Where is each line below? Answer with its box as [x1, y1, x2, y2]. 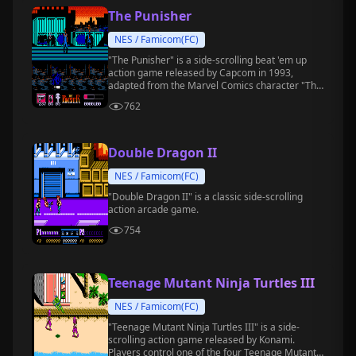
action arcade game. [108, 203, 199, 216]
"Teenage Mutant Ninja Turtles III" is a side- [108, 320, 300, 334]
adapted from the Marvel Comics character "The [108, 79, 322, 92]
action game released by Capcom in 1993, [108, 66, 293, 79]
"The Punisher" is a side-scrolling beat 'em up [108, 53, 307, 67]
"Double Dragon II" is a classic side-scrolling [108, 190, 303, 203]
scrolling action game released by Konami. [108, 333, 295, 346]
